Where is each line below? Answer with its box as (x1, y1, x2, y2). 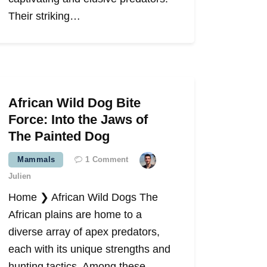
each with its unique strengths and (8, 243, 171, 256)
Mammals (17, 155, 55, 164)
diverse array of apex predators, (8, 226, 160, 238)
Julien (8, 172, 32, 181)
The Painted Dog (8, 129, 110, 144)
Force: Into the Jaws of (8, 112, 148, 128)
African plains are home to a (8, 209, 142, 221)
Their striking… (8, 10, 81, 23)
